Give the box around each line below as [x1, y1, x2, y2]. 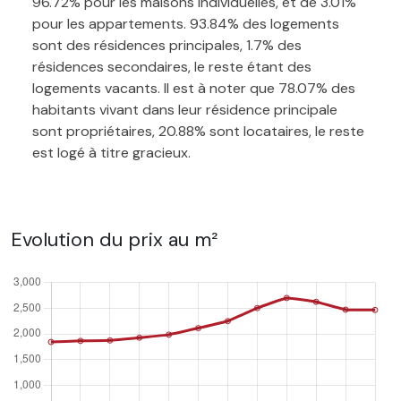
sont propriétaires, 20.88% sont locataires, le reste [32, 121, 364, 141]
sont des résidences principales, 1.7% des [32, 35, 302, 55]
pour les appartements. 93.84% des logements [32, 13, 339, 33]
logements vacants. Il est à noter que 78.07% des [32, 78, 355, 98]
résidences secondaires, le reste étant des [32, 56, 311, 76]
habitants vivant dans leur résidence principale [32, 99, 337, 119]
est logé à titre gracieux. [32, 142, 191, 162]
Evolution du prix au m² [11, 226, 218, 252]
